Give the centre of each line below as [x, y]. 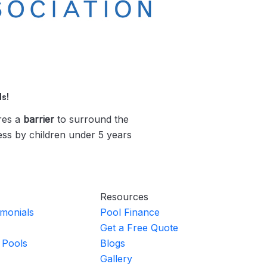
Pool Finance [130, 212]
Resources [124, 196]
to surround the [91, 119]
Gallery [116, 258]
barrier [39, 119]
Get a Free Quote [139, 227]
